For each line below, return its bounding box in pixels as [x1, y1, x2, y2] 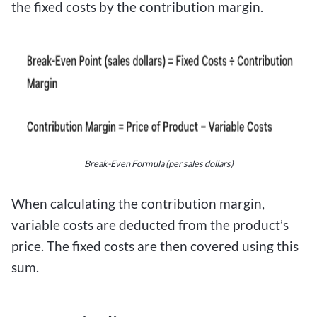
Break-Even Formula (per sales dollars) [83, 158, 234, 170]
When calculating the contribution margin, [11, 195, 265, 212]
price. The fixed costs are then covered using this [11, 238, 299, 255]
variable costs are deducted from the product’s [11, 217, 289, 234]
